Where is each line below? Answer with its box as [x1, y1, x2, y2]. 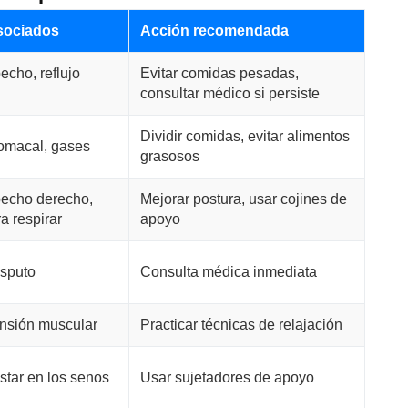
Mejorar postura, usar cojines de [139, 191, 347, 207]
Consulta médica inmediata [139, 264, 317, 280]
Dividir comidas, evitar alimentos [139, 128, 350, 144]
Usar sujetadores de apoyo [139, 370, 314, 385]
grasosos [139, 148, 199, 164]
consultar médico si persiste [139, 86, 320, 101]
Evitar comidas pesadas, [139, 66, 299, 81]
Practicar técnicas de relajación [139, 317, 342, 332]
